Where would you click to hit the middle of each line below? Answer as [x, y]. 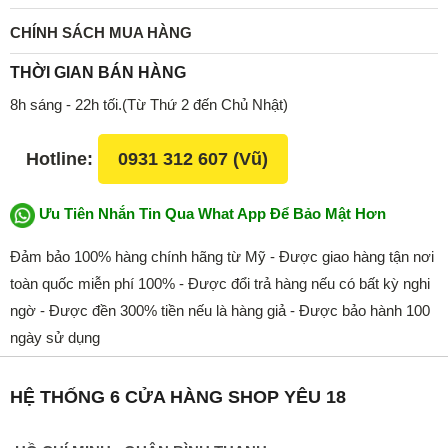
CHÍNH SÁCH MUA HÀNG [101, 32]
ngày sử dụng [55, 337]
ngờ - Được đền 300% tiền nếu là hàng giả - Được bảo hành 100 [220, 310]
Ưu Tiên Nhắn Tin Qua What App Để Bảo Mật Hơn [210, 214]
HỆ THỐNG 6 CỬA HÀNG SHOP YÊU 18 [178, 396]
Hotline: [62, 158]
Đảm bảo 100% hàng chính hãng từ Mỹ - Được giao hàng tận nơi [222, 256]
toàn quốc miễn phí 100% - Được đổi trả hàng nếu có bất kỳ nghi [220, 283]
